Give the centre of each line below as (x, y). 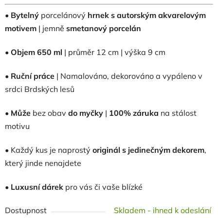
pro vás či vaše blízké (103, 187)
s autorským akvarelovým (158, 15)
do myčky (85, 113)
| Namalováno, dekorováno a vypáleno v (128, 76)
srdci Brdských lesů (40, 89)
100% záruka (134, 113)
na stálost (178, 113)
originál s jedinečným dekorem (148, 150)
